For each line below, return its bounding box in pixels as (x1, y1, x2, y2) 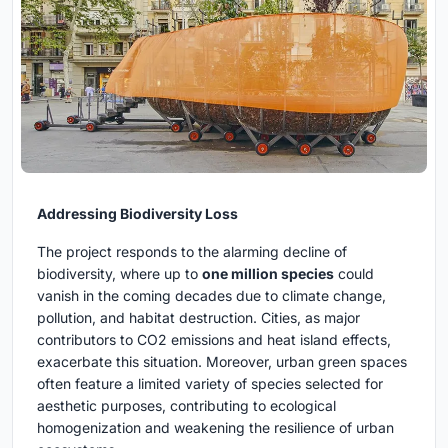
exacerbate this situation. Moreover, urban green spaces (37, 353, 407, 371)
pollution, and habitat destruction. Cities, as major (37, 309, 360, 327)
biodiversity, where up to (37, 265, 202, 283)
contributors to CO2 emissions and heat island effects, (37, 331, 391, 349)
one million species (202, 265, 334, 283)
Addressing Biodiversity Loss (37, 205, 238, 223)
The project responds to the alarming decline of (37, 243, 347, 261)
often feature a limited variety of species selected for (37, 375, 383, 393)
